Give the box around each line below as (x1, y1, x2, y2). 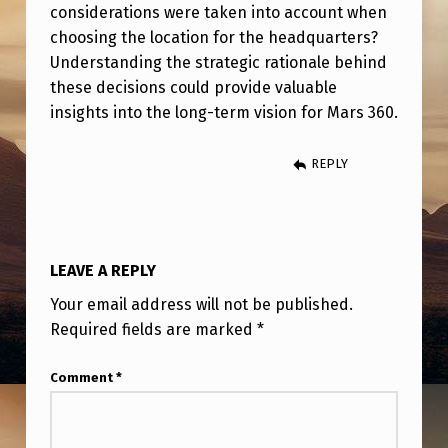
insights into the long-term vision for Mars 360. (49, 102, 398, 122)
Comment (49, 370, 116, 386)
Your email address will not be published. (49, 295, 353, 315)
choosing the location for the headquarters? (49, 27, 378, 47)
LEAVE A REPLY (49, 260, 156, 280)
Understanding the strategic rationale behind (49, 52, 387, 72)
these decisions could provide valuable (49, 77, 337, 97)
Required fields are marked (49, 320, 257, 340)
